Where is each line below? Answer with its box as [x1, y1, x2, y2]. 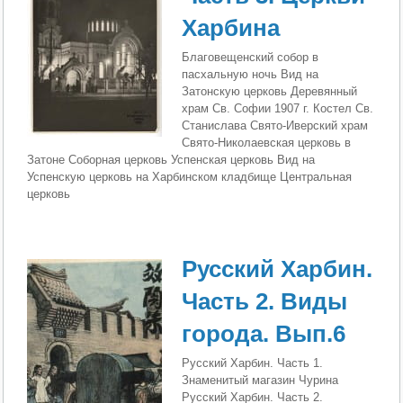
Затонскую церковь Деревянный [182, 85, 358, 99]
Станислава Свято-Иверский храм [182, 119, 369, 133]
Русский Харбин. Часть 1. [182, 355, 324, 370]
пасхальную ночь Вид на [182, 67, 319, 82]
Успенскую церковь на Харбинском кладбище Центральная [27, 170, 353, 184]
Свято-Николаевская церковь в [182, 136, 352, 150]
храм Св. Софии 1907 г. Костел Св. [182, 102, 374, 116]
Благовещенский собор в [182, 50, 319, 65]
